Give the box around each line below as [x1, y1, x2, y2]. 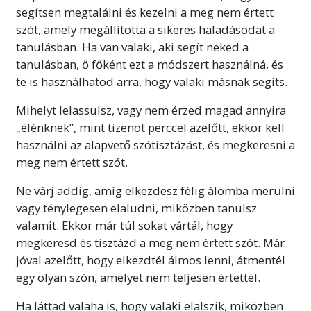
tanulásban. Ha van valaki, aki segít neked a [16, 38, 249, 55]
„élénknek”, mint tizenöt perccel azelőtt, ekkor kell [16, 119, 285, 135]
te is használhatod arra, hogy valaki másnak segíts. [16, 73, 287, 90]
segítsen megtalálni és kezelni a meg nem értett [16, 3, 274, 20]
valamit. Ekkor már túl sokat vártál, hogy [16, 217, 233, 233]
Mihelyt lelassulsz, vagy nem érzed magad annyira [16, 101, 286, 118]
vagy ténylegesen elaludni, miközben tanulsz [16, 199, 257, 216]
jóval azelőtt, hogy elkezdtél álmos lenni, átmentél [16, 251, 285, 268]
